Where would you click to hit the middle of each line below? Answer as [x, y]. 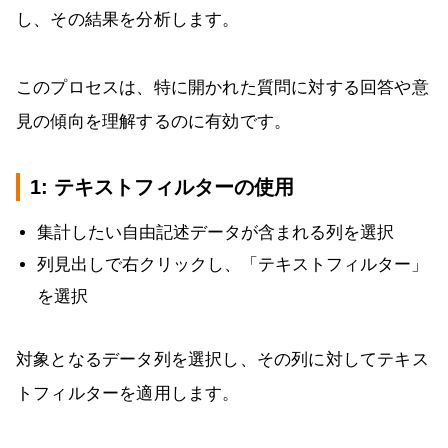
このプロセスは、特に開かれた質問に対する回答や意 [222, 87]
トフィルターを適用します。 [128, 393]
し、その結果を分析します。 [128, 19]
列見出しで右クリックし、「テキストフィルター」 [232, 264]
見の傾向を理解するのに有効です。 [154, 121]
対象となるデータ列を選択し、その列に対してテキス [222, 359]
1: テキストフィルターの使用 [162, 186]
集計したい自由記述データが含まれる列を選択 [215, 232]
